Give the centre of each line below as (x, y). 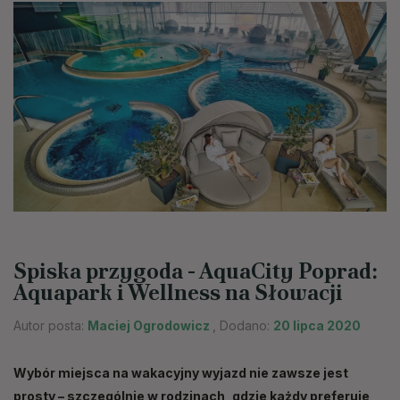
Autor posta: (50, 326)
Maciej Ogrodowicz (150, 326)
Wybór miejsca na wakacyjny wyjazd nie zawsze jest (181, 373)
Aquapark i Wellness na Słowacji (178, 293)
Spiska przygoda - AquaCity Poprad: (196, 271)
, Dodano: (243, 326)
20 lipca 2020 (317, 326)
